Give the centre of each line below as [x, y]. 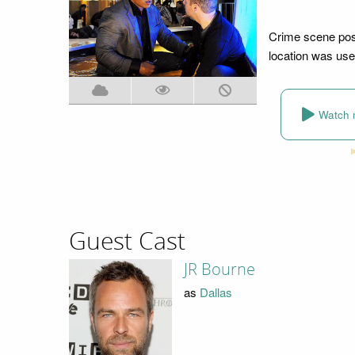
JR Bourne [219, 270]
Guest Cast [127, 241]
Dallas [216, 292]
